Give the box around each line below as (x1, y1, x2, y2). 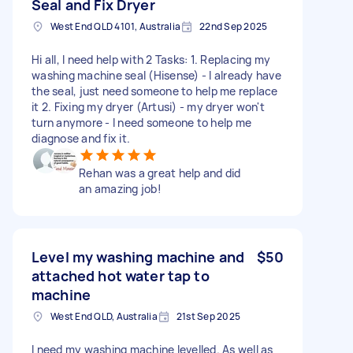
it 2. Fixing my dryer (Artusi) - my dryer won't (32, 98, 265, 114)
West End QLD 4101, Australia (50, 19, 180, 33)
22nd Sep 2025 (199, 19, 268, 33)
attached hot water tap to (32, 266, 210, 285)
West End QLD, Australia (50, 309, 158, 323)
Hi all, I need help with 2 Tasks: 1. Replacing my (32, 51, 271, 67)
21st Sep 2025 (176, 309, 240, 323)
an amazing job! (79, 180, 162, 196)
